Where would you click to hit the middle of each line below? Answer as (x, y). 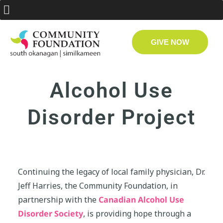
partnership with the (58, 200)
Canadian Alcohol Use (141, 200)
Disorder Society (51, 214)
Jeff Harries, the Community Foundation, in (98, 186)
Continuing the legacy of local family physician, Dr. (111, 172)
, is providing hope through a (137, 214)
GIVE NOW (170, 42)
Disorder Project (111, 117)
